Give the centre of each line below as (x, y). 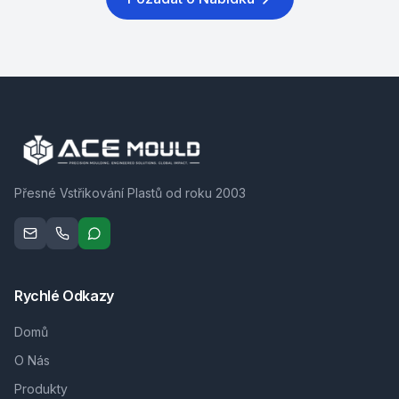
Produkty (41, 389)
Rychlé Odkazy (64, 296)
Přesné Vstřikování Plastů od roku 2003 (130, 193)
